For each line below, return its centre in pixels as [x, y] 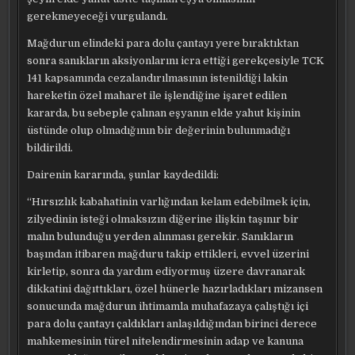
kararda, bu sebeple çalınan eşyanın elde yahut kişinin [164, 113]
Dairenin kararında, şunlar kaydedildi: [123, 175]
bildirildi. [50, 148]
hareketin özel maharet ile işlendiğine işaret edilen [157, 95]
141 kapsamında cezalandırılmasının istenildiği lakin [158, 78]
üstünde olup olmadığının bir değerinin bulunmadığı [159, 130]
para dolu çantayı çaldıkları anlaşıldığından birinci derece [172, 324]
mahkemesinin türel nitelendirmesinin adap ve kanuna [166, 341]
